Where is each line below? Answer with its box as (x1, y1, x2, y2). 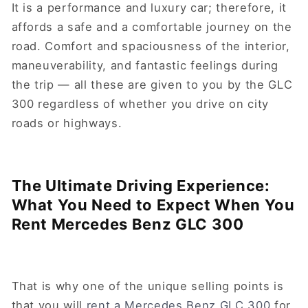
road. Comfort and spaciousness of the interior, (11, 38, 290, 53)
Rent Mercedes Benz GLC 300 (11, 214, 248, 233)
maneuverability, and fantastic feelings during (11, 58, 278, 72)
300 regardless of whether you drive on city (11, 96, 269, 111)
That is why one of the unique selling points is (11, 279, 284, 294)
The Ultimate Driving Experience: (11, 176, 270, 195)
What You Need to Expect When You (11, 195, 295, 214)
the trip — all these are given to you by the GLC (11, 77, 293, 91)
